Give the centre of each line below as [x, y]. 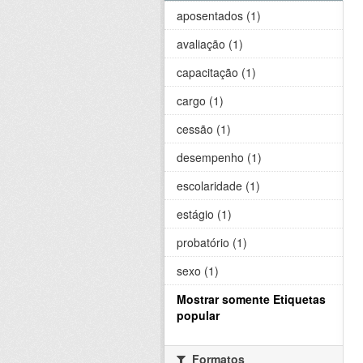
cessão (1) [204, 129]
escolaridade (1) [218, 186]
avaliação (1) [210, 44]
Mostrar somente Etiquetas [251, 299]
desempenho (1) [219, 157]
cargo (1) [200, 100]
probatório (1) [212, 242]
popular [198, 315]
